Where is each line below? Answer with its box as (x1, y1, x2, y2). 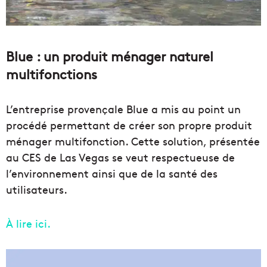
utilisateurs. (6, 182, 67, 197)
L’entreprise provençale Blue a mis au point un (6, 101, 241, 117)
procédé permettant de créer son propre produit (6, 117, 252, 133)
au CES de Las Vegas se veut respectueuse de (6, 150, 235, 165)
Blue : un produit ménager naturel (6, 47, 213, 66)
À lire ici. (6, 216, 51, 231)
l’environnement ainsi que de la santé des (6, 166, 218, 181)
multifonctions (6, 65, 97, 83)
